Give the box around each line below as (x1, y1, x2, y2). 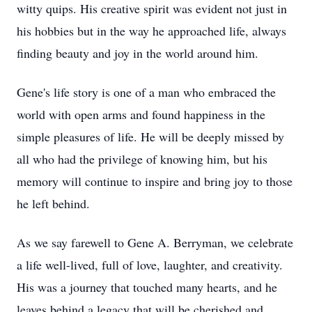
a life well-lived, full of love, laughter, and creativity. (17, 256, 283, 273)
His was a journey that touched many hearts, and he (17, 279, 277, 295)
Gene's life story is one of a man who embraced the (17, 84, 276, 100)
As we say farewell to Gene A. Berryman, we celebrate (17, 234, 293, 251)
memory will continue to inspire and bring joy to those (17, 173, 292, 189)
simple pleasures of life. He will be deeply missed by (17, 128, 284, 145)
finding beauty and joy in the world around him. (17, 45, 258, 61)
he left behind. (17, 195, 90, 212)
